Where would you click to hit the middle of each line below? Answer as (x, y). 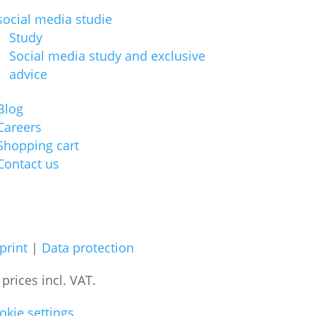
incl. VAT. (68, 280)
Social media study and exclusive (107, 55)
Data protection (87, 247)
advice (28, 74)
